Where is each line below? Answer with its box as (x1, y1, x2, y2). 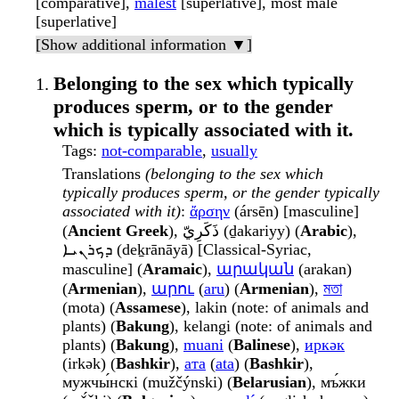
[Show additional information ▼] (36, 36, 252, 54)
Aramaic (142, 260, 202, 279)
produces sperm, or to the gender (53, 95, 333, 118)
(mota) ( (62, 298, 115, 317)
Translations (62, 165, 141, 183)
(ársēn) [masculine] (230, 202, 359, 221)
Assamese (115, 298, 181, 317)
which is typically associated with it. (53, 118, 354, 142)
